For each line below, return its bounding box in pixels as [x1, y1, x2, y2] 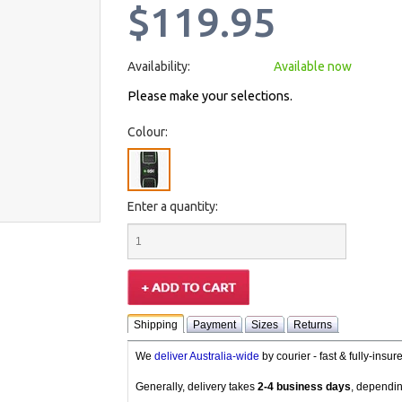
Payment [192, 319, 236, 331]
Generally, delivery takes [135, 380, 258, 393]
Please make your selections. [127, 89, 293, 103]
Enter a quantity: [127, 199, 218, 214]
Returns [293, 319, 332, 331]
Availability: [127, 59, 190, 74]
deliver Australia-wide [153, 350, 259, 363]
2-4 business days [257, 380, 351, 393]
